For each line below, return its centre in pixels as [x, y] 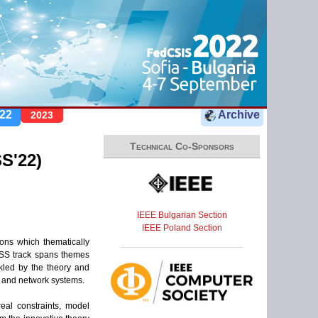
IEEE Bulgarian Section [182, 215]
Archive [238, 115]
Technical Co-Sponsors [182, 146]
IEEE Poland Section [182, 227]
